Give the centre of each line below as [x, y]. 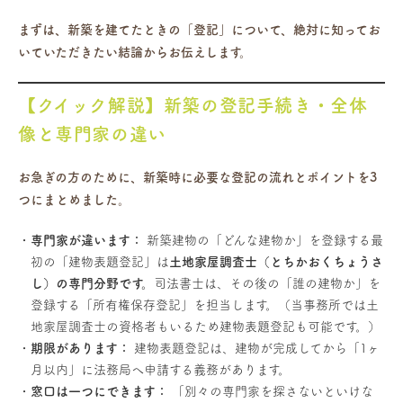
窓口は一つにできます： [99, 391]
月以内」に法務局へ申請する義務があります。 [161, 369]
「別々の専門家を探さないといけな [271, 391]
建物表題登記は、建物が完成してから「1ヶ [255, 348]
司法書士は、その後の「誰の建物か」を [267, 283]
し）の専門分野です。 [92, 283]
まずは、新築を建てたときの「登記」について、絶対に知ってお [199, 29]
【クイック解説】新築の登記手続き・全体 [193, 105]
